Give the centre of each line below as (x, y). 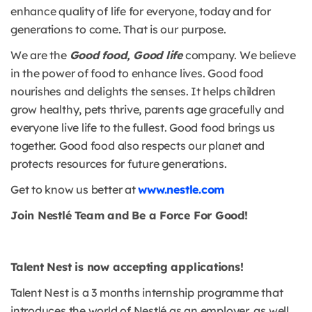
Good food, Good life (126, 55)
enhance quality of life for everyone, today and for (141, 11)
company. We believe (239, 55)
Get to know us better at (75, 190)
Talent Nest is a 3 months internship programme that (147, 293)
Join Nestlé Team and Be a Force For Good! (129, 216)
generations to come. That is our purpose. (118, 30)
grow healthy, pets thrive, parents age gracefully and (148, 110)
